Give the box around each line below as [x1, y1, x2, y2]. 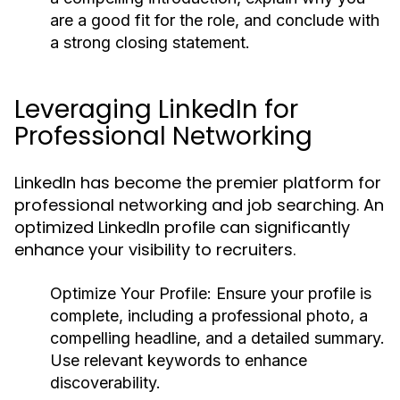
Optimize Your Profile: [50, 284, 212, 303]
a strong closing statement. [50, 33, 250, 52]
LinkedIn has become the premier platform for [14, 171, 381, 194]
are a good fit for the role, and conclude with [50, 11, 379, 29]
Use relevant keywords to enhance [50, 351, 307, 370]
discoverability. [50, 373, 161, 392]
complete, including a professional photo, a [50, 306, 368, 325]
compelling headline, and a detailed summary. [50, 329, 385, 347]
